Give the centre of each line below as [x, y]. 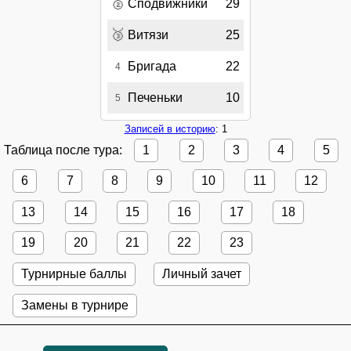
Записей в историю [170, 128]
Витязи [148, 34]
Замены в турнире [75, 305]
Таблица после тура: [65, 150]
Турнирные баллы [74, 273]
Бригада [152, 66]
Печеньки [155, 97]
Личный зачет [201, 273]
